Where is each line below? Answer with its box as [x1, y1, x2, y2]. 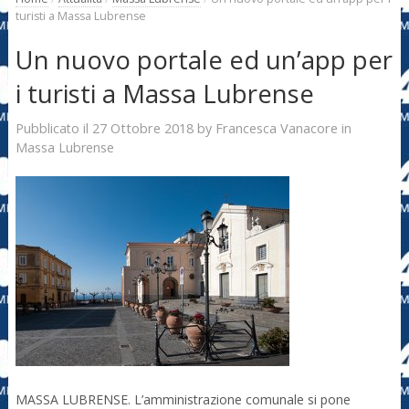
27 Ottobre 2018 [91, 118, 194, 137]
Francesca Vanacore [215, 118, 338, 137]
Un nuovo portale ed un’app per [15, 43, 393, 78]
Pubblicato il [15, 119, 92, 137]
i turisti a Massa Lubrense [15, 77, 314, 111]
